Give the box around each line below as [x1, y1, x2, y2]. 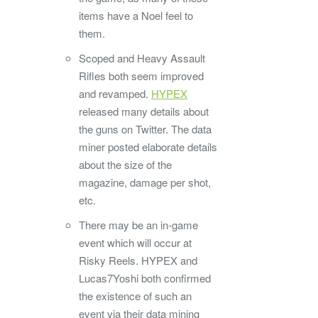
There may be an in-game [79, 217, 198, 233]
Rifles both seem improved [79, 68, 204, 84]
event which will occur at [79, 235, 192, 251]
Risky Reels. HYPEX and [79, 253, 197, 268]
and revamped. [79, 86, 151, 102]
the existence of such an [79, 288, 192, 304]
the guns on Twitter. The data [79, 121, 212, 137]
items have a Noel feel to [79, 8, 193, 23]
